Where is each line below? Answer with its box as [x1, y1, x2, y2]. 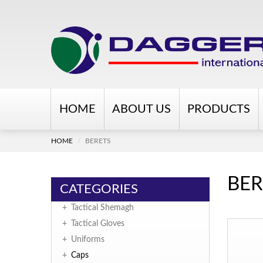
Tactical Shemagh [71, 204, 134, 213]
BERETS [85, 137, 111, 145]
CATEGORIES [60, 183, 138, 196]
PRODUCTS [187, 103, 250, 116]
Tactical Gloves [71, 220, 124, 228]
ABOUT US [112, 103, 171, 116]
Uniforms [71, 235, 104, 244]
